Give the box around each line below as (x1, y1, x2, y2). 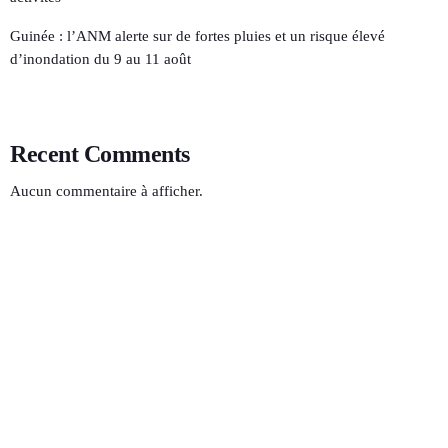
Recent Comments (10, 141, 190, 168)
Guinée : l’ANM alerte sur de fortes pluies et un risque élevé (10, 27, 385, 44)
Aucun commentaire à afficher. (10, 183, 203, 200)
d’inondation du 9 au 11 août (10, 50, 195, 67)
